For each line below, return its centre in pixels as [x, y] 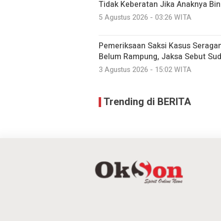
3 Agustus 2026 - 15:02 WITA [145, 70]
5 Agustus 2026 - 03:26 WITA [145, 18]
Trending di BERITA [147, 102]
